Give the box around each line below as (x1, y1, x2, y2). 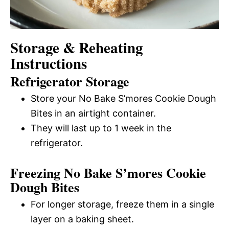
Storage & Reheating (10, 37, 143, 59)
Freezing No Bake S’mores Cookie (10, 163, 206, 183)
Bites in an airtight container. (31, 108, 156, 119)
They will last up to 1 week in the (31, 123, 171, 134)
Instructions (10, 53, 87, 75)
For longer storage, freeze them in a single (31, 199, 214, 210)
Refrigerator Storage (10, 72, 129, 91)
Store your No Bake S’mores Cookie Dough (31, 93, 216, 104)
